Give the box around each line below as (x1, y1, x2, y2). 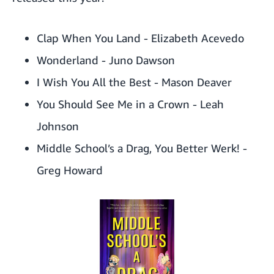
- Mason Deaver (151, 75, 232, 89)
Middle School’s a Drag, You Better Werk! (37, 141, 240, 155)
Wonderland (37, 53, 98, 67)
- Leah (190, 97, 224, 111)
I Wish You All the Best (37, 75, 151, 89)
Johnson (37, 119, 79, 133)
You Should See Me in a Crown (37, 97, 190, 111)
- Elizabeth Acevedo (141, 31, 244, 45)
